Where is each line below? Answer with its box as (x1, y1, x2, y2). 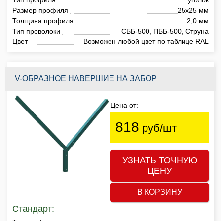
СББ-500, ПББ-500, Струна (121, 27, 209, 35)
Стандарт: (12, 203, 54, 214)
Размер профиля (12, 6, 68, 14)
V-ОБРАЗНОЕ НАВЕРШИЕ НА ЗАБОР (15, 74, 157, 83)
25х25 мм (178, 6, 209, 14)
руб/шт (139, 121, 177, 134)
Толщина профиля (12, 16, 74, 25)
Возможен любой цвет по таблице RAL (83, 37, 209, 45)
